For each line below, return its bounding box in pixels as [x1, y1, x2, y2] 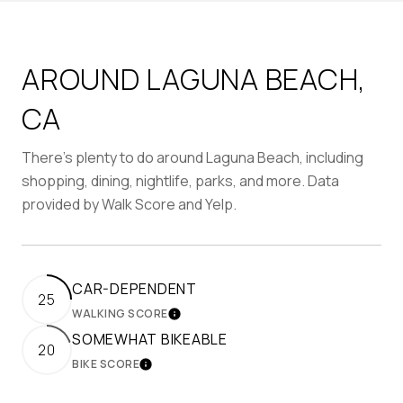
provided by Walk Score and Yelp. [22, 193, 237, 214]
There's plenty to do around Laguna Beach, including [22, 147, 363, 167]
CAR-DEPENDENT [72, 278, 197, 299]
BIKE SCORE [72, 355, 139, 372]
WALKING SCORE [72, 305, 168, 321]
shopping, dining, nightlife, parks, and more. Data [22, 170, 339, 191]
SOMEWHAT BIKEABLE [72, 328, 228, 349]
